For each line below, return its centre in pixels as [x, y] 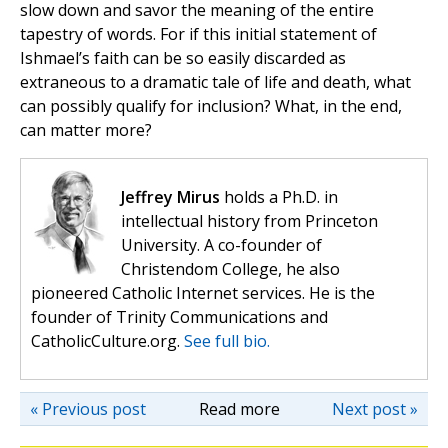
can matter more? [86, 130]
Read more [239, 409]
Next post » [375, 409]
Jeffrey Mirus [170, 197]
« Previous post [88, 409]
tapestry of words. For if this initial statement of [198, 34]
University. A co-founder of [221, 245]
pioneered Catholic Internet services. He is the [203, 293]
